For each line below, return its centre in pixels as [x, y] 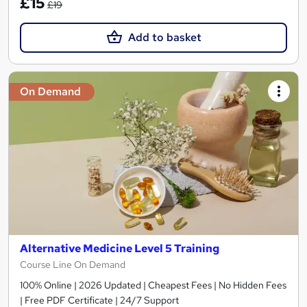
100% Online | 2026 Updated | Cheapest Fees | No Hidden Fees [153, 285]
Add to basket [164, 38]
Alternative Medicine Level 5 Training [120, 248]
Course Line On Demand [73, 264]
